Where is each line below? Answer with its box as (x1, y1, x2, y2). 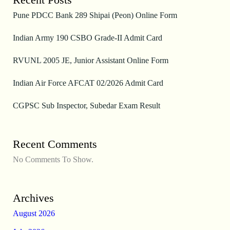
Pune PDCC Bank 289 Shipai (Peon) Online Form (12, 10, 177, 20)
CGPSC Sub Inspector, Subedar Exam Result (12, 101, 160, 110)
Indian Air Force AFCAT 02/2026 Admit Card (12, 78, 163, 87)
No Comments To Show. (12, 155, 93, 164)
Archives (12, 191, 54, 204)
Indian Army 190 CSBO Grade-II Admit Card (12, 33, 162, 42)
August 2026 (12, 208, 55, 218)
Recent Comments (12, 137, 97, 150)
